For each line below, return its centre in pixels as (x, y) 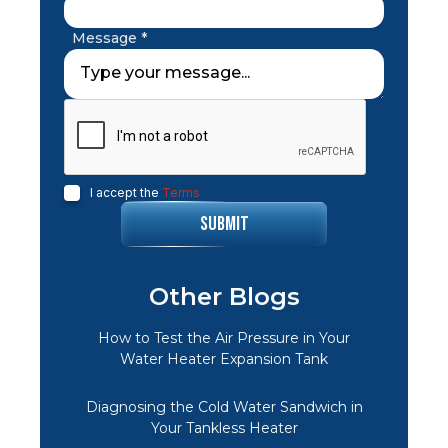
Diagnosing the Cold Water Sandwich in (224, 407)
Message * (109, 38)
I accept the (124, 192)
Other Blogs (224, 296)
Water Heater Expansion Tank (224, 359)
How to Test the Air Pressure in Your (224, 338)
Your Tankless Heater (224, 428)
